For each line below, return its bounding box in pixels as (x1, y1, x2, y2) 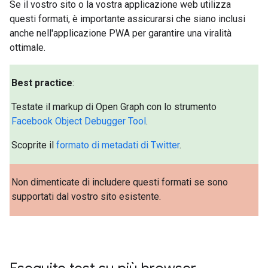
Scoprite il (11, 139, 57, 151)
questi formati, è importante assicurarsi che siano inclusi (10, 13, 245, 25)
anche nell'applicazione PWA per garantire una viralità (10, 27, 232, 39)
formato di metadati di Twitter (56, 139, 180, 151)
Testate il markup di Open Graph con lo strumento (11, 100, 217, 112)
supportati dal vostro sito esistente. (11, 191, 162, 203)
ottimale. (10, 41, 45, 53)
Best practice (11, 77, 73, 89)
